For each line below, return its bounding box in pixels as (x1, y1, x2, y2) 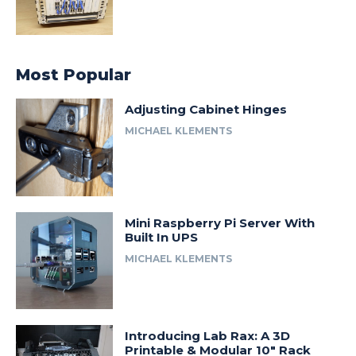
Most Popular (16, 65, 131, 85)
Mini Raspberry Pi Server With (125, 215, 315, 230)
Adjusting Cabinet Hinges (125, 102, 288, 118)
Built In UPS (125, 229, 199, 245)
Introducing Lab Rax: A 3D (125, 327, 291, 343)
